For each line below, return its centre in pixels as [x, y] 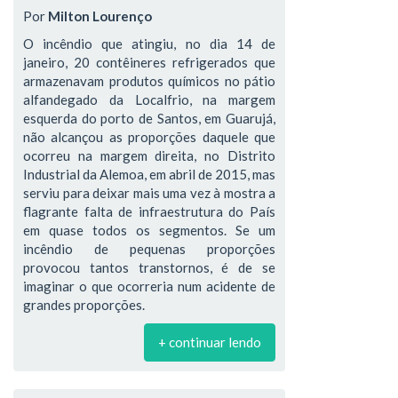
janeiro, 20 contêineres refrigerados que [149, 62]
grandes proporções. [84, 305]
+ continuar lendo [210, 342]
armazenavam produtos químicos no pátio [149, 81]
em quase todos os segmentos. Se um [149, 230]
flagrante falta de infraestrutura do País [149, 211]
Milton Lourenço [100, 16]
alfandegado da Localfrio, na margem [149, 99]
